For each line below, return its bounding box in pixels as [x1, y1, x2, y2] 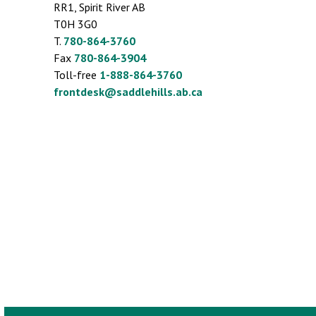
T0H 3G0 [54, 16, 97, 31]
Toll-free [54, 67, 99, 82]
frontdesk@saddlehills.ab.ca [54, 84, 202, 99]
